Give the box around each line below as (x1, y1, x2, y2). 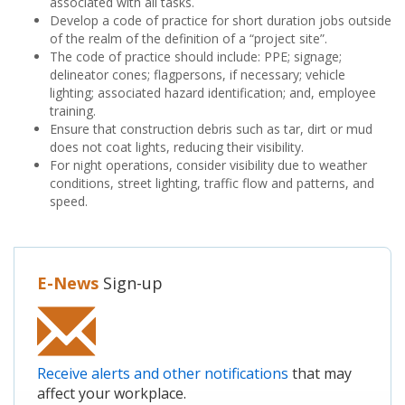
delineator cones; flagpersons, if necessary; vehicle (50, 66, 345, 83)
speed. (50, 193, 88, 210)
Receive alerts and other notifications (37, 363, 288, 383)
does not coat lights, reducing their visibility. (50, 138, 304, 155)
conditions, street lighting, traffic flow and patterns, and (50, 174, 374, 192)
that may (288, 363, 352, 383)
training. (50, 102, 96, 119)
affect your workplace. (37, 383, 186, 403)
